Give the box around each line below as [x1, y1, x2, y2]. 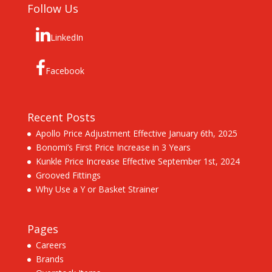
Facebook [45, 64, 84, 76]
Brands [35, 253, 64, 265]
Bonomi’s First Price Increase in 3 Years [35, 141, 191, 154]
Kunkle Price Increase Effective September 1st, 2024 [35, 155, 240, 168]
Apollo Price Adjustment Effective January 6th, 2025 [35, 127, 237, 140]
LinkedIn [50, 31, 83, 43]
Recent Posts [27, 110, 95, 125]
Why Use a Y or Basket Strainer [35, 183, 158, 195]
